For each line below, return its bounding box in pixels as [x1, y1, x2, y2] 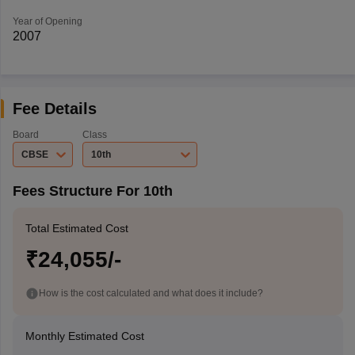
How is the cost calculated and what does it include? [38, 287, 263, 299]
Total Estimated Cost [25, 222, 128, 235]
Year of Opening [12, 16, 82, 27]
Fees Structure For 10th [12, 183, 173, 199]
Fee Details [12, 100, 97, 117]
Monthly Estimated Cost [25, 330, 144, 342]
